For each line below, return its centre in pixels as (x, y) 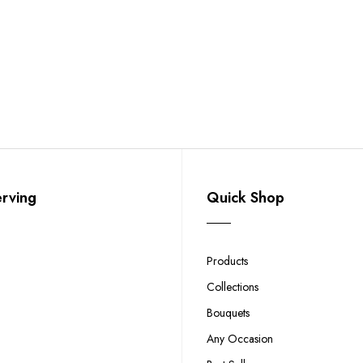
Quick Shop (246, 198)
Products (227, 261)
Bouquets (228, 313)
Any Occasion (240, 339)
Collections (233, 287)
